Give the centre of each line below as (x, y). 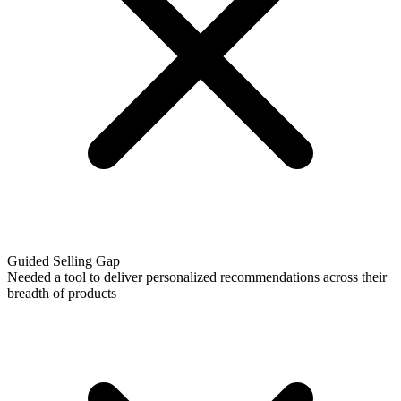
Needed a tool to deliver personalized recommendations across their (197, 277)
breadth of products (62, 293)
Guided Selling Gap (64, 260)
